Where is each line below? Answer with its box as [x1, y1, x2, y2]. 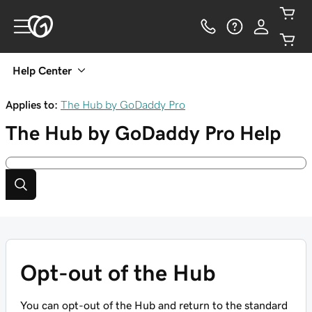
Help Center [13, 65, 72, 76]
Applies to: [6, 99, 58, 110]
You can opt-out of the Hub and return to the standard [20, 299, 288, 311]
